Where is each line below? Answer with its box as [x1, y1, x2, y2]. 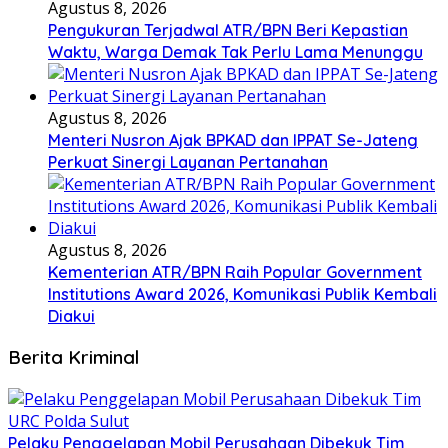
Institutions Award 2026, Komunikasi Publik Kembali [48, 283, 437, 304]
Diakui [48, 305, 95, 326]
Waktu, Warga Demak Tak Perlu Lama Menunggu [48, 41, 423, 62]
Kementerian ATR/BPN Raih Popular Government [48, 261, 422, 282]
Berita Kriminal [8, 345, 139, 370]
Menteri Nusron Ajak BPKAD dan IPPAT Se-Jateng [48, 129, 418, 150]
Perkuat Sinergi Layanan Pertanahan [48, 151, 328, 172]
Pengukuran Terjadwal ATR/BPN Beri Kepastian [48, 19, 408, 40]
